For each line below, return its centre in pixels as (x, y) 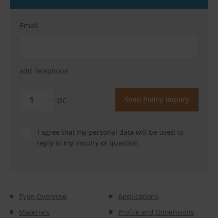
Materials (34, 212)
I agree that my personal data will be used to (110, 132)
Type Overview (43, 196)
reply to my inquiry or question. (89, 143)
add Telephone (44, 71)
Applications (138, 196)
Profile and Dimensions (156, 212)
